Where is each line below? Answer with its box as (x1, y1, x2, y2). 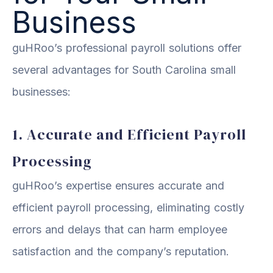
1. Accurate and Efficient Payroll (12, 124, 246, 144)
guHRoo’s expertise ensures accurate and (12, 179, 224, 192)
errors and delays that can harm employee (12, 222, 227, 236)
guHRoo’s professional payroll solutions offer (12, 41, 241, 54)
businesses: (12, 85, 71, 98)
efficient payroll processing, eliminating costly (12, 200, 244, 214)
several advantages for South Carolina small (12, 63, 236, 76)
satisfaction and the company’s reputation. (12, 244, 229, 258)
